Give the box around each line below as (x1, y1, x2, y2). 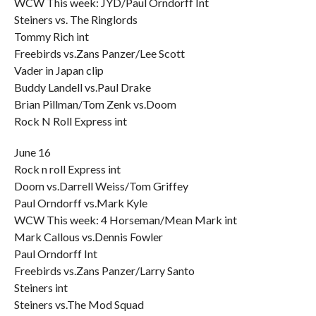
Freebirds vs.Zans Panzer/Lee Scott (13, 47, 185, 60)
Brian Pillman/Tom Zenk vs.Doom (13, 97, 176, 111)
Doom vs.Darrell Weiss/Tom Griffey (13, 179, 188, 193)
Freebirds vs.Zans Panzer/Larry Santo (13, 264, 195, 277)
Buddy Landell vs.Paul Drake (13, 80, 151, 94)
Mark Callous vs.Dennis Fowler (13, 230, 163, 243)
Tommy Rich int (13, 30, 89, 43)
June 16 (13, 145, 51, 159)
